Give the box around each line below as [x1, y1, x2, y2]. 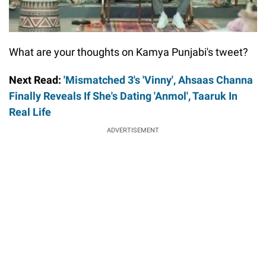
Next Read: [9, 73, 64, 86]
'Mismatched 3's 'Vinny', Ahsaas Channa [64, 73, 253, 86]
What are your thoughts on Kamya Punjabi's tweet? [9, 45, 248, 58]
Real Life [9, 105, 51, 118]
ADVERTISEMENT [107, 126, 159, 134]
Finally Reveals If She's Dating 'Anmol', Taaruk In [9, 89, 237, 102]
